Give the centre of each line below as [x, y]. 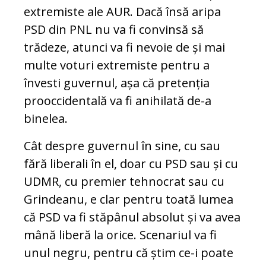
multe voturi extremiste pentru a [117, 65]
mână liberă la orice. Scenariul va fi [120, 235]
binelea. [46, 119]
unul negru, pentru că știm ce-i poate [129, 253]
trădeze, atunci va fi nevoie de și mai [124, 47]
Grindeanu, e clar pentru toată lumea [129, 199]
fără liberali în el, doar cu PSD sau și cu [131, 164]
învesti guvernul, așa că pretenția [117, 83]
